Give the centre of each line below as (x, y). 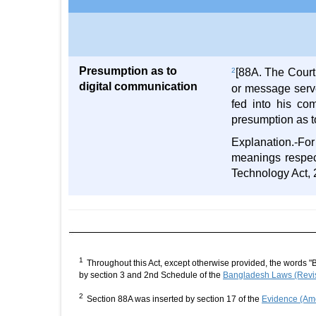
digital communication (138, 86)
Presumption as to (128, 71)
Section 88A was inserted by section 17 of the (174, 299)
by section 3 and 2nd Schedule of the (151, 275)
